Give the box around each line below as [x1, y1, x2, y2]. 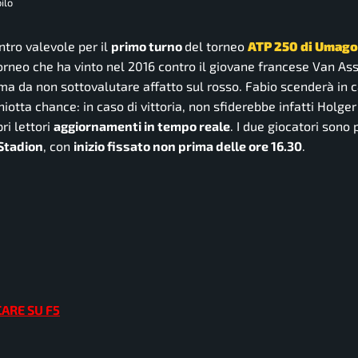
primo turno [111, 38, 185, 54]
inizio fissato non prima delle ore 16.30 [74, 137, 302, 153]
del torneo [185, 38, 248, 54]
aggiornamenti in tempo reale [54, 117, 230, 133]
